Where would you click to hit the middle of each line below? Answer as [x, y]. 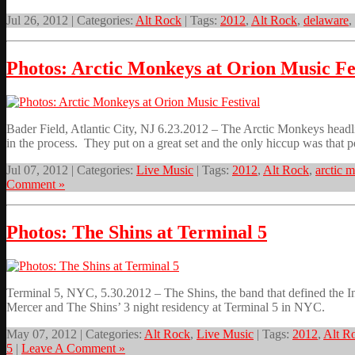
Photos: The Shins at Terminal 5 [137, 233]
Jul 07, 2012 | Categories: [71, 170]
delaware [326, 21]
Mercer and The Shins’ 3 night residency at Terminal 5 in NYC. [166, 307]
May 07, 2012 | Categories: [75, 334]
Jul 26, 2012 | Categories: [71, 21]
